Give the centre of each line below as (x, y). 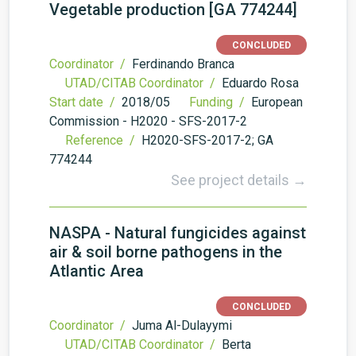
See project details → (239, 180)
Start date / (84, 102)
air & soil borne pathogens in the (166, 252)
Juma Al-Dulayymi (182, 325)
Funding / (219, 102)
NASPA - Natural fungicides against (178, 233)
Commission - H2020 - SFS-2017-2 (148, 121)
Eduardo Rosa (260, 83)
